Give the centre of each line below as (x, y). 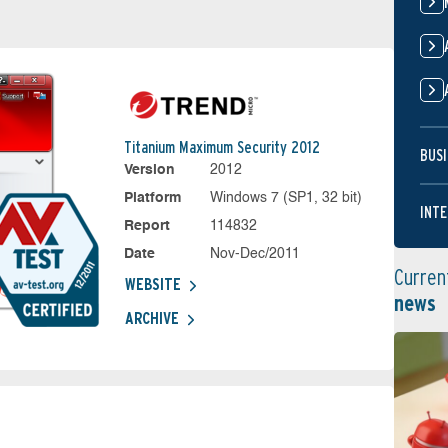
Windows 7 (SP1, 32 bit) (286, 198)
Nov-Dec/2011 (255, 254)
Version (149, 170)
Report (146, 226)
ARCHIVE (151, 318)
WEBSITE (152, 284)
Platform (152, 198)
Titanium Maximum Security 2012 (221, 147)
